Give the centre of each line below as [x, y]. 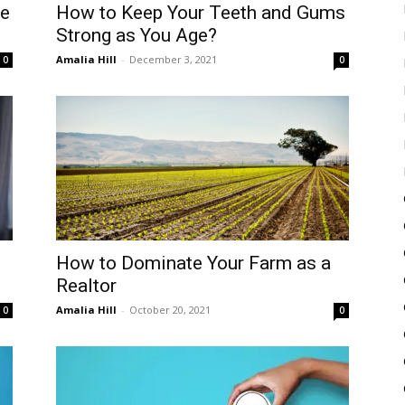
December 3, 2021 [173, 59]
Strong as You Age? [137, 35]
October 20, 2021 [170, 310]
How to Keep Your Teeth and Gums [201, 13]
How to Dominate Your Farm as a [193, 263]
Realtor [86, 286]
